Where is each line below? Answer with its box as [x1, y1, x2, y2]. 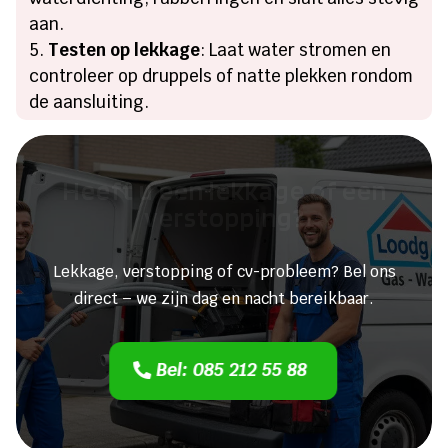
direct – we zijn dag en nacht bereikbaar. [74, 288, 374, 308]
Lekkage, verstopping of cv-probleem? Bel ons [52, 261, 396, 281]
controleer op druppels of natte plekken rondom [29, 64, 414, 87]
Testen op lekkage [48, 38, 201, 61]
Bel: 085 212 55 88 [156, 357, 308, 381]
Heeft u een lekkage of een [61, 173, 387, 206]
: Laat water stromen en [200, 38, 392, 61]
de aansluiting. [29, 90, 150, 113]
